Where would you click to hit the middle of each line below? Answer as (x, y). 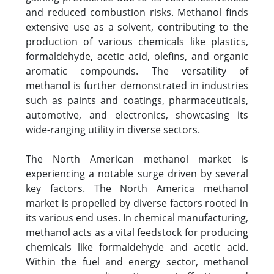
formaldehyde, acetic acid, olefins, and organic (137, 56)
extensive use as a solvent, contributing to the (137, 27)
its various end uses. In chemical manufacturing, (137, 218)
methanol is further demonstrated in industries (137, 86)
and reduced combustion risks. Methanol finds (137, 12)
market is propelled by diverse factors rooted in (137, 203)
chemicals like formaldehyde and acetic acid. (137, 247)
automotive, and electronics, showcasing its (137, 115)
